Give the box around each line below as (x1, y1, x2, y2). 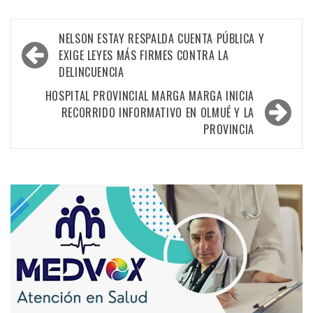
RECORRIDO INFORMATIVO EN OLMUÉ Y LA (61, 103, 254, 121)
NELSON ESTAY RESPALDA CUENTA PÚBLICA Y (59, 29, 265, 47)
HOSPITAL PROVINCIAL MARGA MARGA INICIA (45, 87, 254, 104)
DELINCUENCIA (59, 63, 124, 80)
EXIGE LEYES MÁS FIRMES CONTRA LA (59, 46, 229, 64)
